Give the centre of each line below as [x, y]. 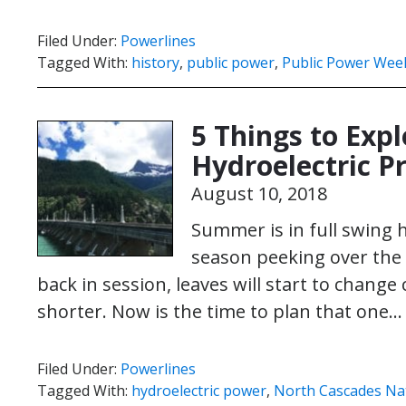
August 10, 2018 [259, 193]
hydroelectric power [199, 391]
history [155, 63]
